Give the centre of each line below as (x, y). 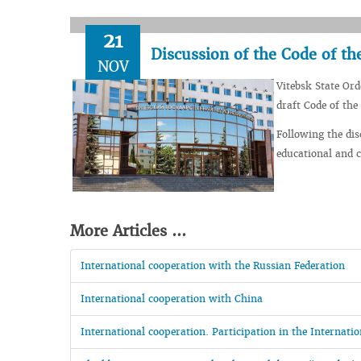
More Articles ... (128, 231)
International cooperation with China (172, 299)
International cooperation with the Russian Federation (213, 266)
